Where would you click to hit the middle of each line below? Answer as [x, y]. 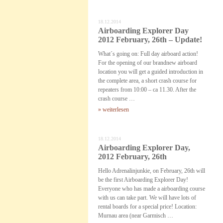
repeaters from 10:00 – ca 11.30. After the [147, 90]
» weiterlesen [113, 110]
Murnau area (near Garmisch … [136, 216]
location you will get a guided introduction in [151, 72]
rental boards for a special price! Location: [147, 207]
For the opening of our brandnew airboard [148, 63]
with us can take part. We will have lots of [147, 198]
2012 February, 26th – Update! [150, 40]
